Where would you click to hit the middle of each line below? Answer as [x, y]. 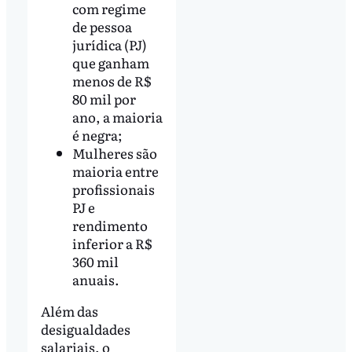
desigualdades [85, 328]
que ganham [110, 63]
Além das [69, 310]
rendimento [110, 225]
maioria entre [115, 171]
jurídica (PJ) [109, 45]
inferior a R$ [112, 244]
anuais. [95, 280]
